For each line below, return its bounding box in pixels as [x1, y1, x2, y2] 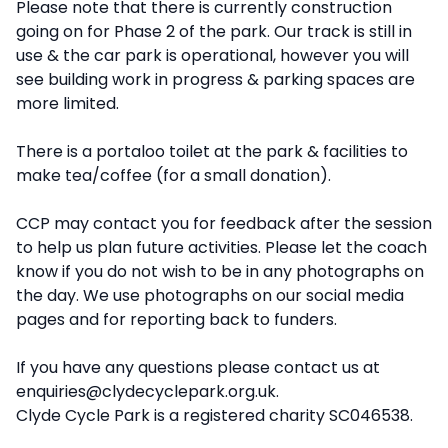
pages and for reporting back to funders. [16, 308, 337, 331]
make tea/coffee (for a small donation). [16, 164, 331, 187]
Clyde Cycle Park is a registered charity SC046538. [16, 404, 413, 427]
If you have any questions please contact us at [16, 356, 380, 379]
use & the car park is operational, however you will [16, 44, 409, 67]
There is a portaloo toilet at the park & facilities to [16, 140, 408, 163]
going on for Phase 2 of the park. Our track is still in [16, 20, 412, 43]
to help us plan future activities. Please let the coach [16, 236, 427, 259]
